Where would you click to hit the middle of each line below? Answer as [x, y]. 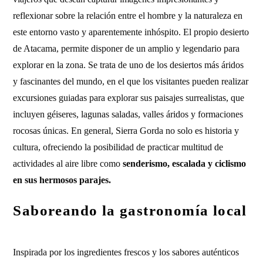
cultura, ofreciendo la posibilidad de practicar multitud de [118, 147]
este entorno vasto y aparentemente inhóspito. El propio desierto [131, 32]
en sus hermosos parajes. [62, 180]
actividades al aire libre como [68, 163]
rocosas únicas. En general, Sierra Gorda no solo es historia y [126, 131]
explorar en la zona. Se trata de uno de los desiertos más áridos [129, 65]
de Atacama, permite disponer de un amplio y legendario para [127, 48]
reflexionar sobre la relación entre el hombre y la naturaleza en [128, 16]
